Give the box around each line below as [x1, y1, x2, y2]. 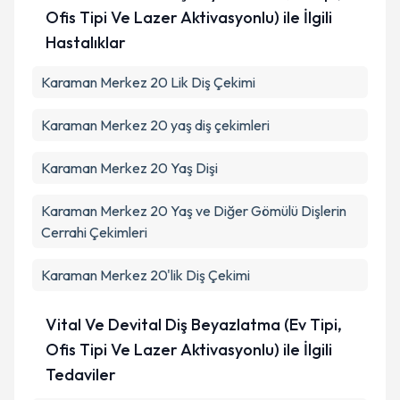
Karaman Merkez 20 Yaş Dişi [41, 159, 218, 177]
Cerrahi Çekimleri [41, 223, 147, 241]
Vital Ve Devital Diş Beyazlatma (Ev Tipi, [45, 314, 342, 335]
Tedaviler [45, 364, 116, 385]
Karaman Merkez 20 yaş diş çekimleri [41, 116, 270, 134]
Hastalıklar [45, 32, 126, 53]
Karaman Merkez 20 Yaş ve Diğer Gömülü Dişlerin [41, 202, 346, 220]
